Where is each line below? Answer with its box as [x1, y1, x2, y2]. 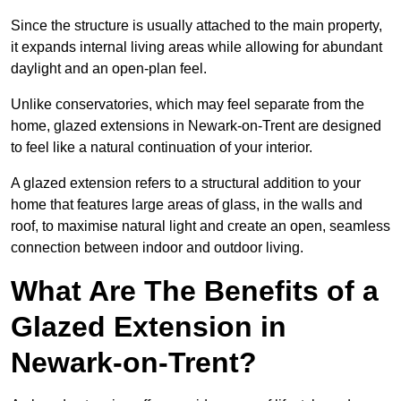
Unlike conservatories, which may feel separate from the [11, 97, 364, 113]
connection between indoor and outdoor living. [11, 240, 303, 256]
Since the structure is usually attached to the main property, [11, 18, 382, 34]
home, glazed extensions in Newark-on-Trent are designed [11, 118, 381, 134]
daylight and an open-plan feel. [11, 61, 207, 77]
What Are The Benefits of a [11, 275, 379, 308]
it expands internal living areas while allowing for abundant [11, 39, 382, 55]
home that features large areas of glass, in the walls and [11, 197, 363, 213]
